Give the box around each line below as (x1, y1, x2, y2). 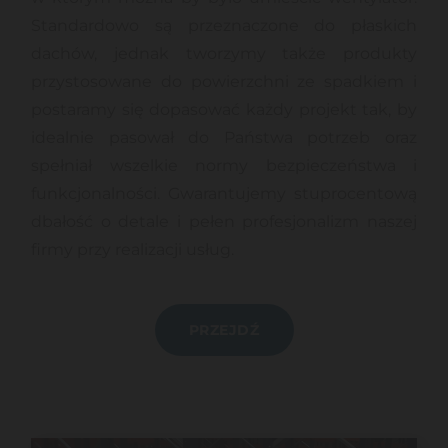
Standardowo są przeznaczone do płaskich (31, 16, 417, 36)
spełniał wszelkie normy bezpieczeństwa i (31, 156, 417, 176)
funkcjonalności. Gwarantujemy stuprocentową (31, 184, 417, 204)
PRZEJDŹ (188, 321, 260, 340)
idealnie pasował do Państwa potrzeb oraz (31, 128, 417, 148)
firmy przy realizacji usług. (31, 240, 234, 260)
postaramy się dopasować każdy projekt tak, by (31, 100, 417, 120)
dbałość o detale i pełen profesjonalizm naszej (31, 212, 417, 232)
